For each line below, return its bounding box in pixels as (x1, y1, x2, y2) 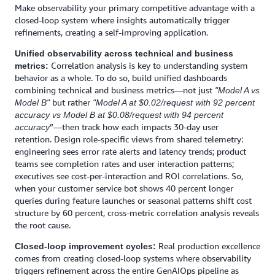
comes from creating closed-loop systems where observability (15, 253, 251, 263)
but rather (52, 97, 90, 107)
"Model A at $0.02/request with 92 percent (90, 98, 255, 107)
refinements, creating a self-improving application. (15, 27, 208, 37)
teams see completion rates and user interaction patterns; (15, 158, 234, 169)
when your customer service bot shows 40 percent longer (15, 183, 233, 193)
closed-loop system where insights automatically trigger (15, 15, 230, 25)
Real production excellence (156, 241, 260, 251)
